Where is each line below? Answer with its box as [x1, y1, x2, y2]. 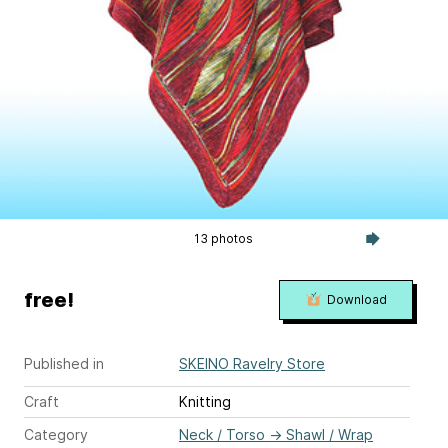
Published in [24, 355, 104, 372]
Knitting [179, 393, 231, 410]
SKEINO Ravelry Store [179, 355, 325, 372]
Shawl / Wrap [286, 426, 373, 443]
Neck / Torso [179, 426, 265, 443]
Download [326, 292, 387, 307]
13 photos [194, 231, 254, 246]
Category [24, 426, 88, 443]
